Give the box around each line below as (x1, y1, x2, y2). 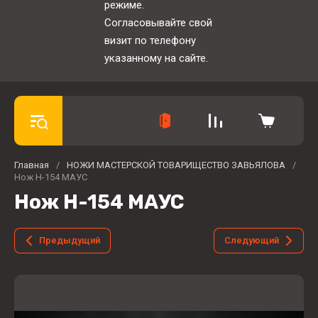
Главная (14, 160, 49, 170)
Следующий (224, 235, 279, 246)
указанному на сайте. (104, 52, 208, 65)
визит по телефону (104, 34, 196, 47)
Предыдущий (39, 235, 100, 246)
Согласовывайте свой (104, 16, 212, 29)
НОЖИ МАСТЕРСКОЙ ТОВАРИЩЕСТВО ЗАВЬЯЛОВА (67, 160, 285, 170)
